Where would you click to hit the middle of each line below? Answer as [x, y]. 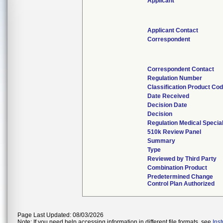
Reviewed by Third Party [182, 159]
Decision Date [167, 105]
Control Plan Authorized [181, 184]
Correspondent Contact [181, 69]
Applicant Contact [173, 30]
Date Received [168, 96]
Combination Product [177, 168]
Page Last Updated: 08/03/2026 [60, 215]
